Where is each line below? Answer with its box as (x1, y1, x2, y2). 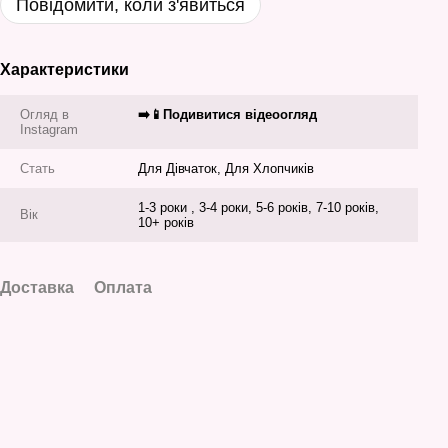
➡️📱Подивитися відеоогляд (138, 107, 321, 122)
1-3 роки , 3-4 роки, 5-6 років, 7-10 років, (138, 200, 379, 215)
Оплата (94, 279, 152, 296)
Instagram (20, 122, 78, 137)
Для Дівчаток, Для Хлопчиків (138, 161, 314, 176)
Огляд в (20, 107, 69, 122)
